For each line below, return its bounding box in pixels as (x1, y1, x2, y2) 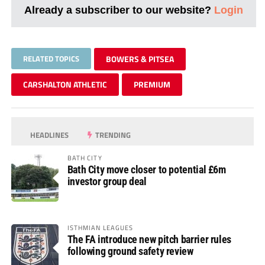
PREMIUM (133, 77, 170, 91)
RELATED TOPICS (22, 52, 79, 64)
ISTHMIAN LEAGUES (67, 222, 134, 232)
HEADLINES (28, 128, 69, 141)
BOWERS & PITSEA (105, 52, 174, 65)
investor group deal (67, 174, 147, 188)
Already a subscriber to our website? (24, 3, 214, 16)
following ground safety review (67, 244, 193, 257)
